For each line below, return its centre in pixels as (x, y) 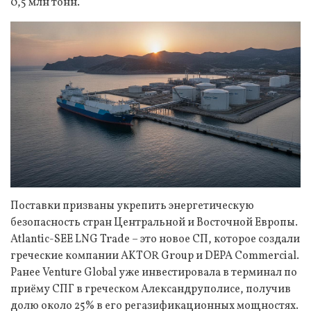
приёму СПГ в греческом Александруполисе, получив (151, 289)
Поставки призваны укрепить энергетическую (132, 206)
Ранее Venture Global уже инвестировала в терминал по (154, 272)
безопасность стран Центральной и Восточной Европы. (154, 222)
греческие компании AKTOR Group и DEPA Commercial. (155, 256)
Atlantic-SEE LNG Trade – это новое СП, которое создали (155, 239)
